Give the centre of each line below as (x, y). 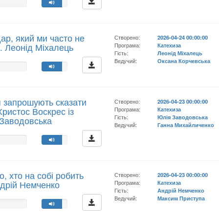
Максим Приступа (181, 198)
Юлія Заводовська (183, 117)
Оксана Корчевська (184, 61)
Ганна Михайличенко (186, 125)
